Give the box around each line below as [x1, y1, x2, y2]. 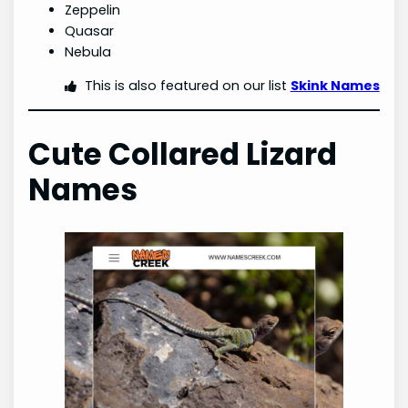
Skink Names [290, 76, 380, 95]
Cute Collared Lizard [28, 133, 338, 175]
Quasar [65, 21, 115, 40]
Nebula [65, 42, 112, 61]
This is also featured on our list [84, 76, 291, 95]
